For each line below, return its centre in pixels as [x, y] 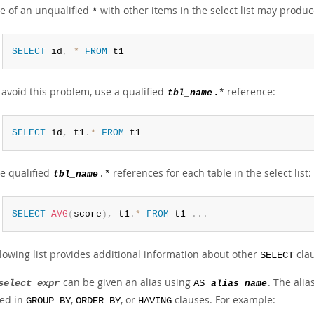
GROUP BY [48, 301]
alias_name [239, 284]
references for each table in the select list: [211, 173]
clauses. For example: [224, 300]
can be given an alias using [127, 282]
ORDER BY [98, 301]
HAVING [155, 301]
